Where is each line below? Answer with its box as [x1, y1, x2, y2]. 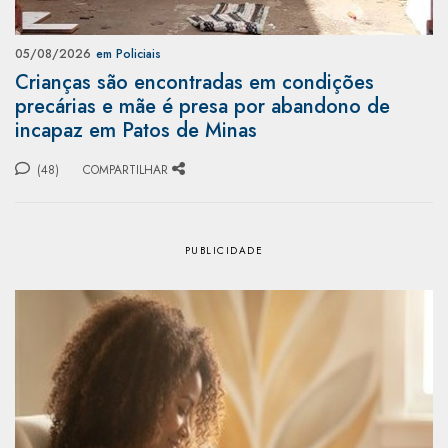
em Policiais [96, 44, 161, 63]
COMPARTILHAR [83, 160, 168, 179]
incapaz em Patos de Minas [15, 115, 257, 145]
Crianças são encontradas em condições [15, 67, 374, 97]
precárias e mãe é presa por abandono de [15, 91, 390, 121]
